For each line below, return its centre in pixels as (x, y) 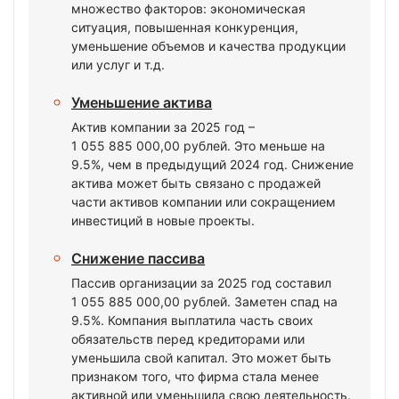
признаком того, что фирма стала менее (195, 376)
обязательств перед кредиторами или (188, 339)
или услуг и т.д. (118, 65)
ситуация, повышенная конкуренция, (185, 27)
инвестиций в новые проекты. (163, 220)
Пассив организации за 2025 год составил (201, 283)
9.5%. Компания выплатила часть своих (192, 320)
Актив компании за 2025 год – (163, 127)
